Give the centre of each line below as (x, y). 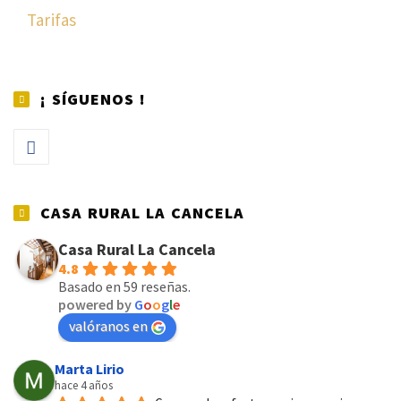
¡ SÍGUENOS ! (93, 98)
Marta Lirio (90, 368)
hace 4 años (84, 385)
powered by (96, 304)
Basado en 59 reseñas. (124, 286)
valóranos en (108, 325)
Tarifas (52, 19)
